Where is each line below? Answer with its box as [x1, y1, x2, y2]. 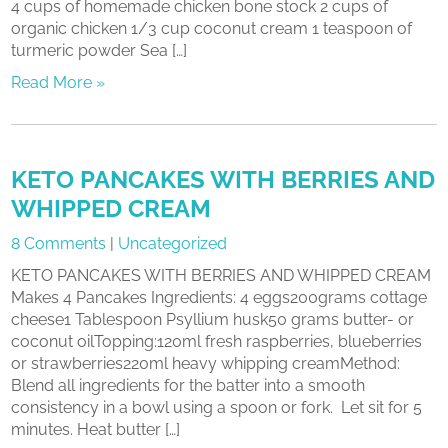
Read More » [11, 73, 106, 92]
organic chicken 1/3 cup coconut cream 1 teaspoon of [11, 19, 413, 38]
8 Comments [11, 234, 107, 253]
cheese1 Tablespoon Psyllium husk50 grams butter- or [11, 310, 415, 329]
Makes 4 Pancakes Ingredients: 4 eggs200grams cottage [11, 288, 428, 307]
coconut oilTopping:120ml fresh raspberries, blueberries [11, 332, 423, 351]
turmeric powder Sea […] [11, 41, 188, 60]
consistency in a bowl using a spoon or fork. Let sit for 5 [11, 398, 423, 417]
